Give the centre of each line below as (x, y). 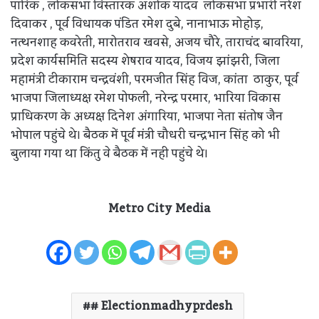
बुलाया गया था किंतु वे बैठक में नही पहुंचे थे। (109, 153)
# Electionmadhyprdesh (162, 306)
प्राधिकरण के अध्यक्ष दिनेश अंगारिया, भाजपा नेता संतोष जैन (147, 116)
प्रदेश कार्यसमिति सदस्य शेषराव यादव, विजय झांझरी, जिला (145, 61)
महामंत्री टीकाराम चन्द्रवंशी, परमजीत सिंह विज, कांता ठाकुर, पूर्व (155, 79)
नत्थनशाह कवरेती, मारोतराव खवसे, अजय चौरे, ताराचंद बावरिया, (157, 42)
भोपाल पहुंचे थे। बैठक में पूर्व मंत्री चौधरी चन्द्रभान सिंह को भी (145, 135)
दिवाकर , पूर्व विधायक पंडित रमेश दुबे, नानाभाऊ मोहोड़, (137, 24)
